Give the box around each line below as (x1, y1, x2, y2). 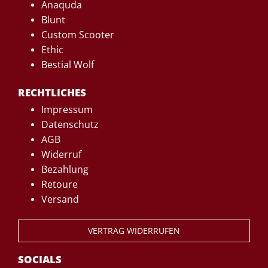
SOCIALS (18, 252, 62, 266)
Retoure (41, 177, 78, 191)
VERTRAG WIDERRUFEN (88, 225, 180, 237)
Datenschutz (41, 117, 99, 131)
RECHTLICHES (18, 85, 86, 99)
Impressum (41, 102, 93, 116)
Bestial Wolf (41, 57, 94, 71)
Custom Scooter (41, 28, 114, 41)
